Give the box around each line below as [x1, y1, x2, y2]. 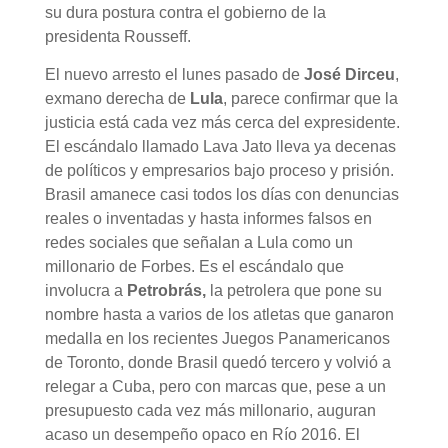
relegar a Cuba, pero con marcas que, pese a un [44, 377, 386, 395]
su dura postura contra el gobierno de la [44, 3, 326, 21]
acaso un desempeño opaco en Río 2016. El [44, 425, 360, 443]
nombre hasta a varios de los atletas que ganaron [44, 305, 394, 323]
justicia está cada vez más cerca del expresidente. [44, 113, 400, 131]
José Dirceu [303, 65, 395, 83]
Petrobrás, [126, 281, 206, 299]
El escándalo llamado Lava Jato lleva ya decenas [44, 137, 396, 155]
